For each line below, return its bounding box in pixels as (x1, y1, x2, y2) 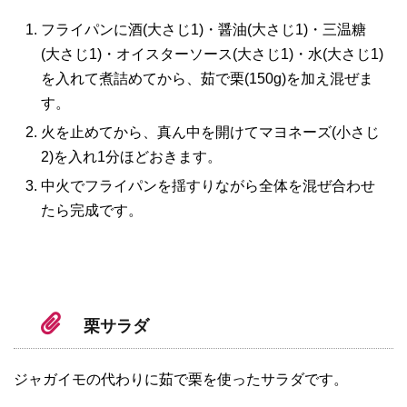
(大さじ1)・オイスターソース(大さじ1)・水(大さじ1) (41, 46, 383, 63)
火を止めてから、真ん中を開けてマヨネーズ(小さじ (41, 124, 380, 141)
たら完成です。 (41, 203, 143, 219)
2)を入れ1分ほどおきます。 (41, 149, 222, 165)
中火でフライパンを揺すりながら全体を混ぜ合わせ (41, 178, 375, 194)
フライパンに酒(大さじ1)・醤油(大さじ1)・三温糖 (41, 22, 366, 38)
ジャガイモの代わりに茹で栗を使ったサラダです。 (14, 372, 348, 388)
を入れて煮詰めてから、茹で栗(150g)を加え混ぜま (41, 71, 373, 87)
